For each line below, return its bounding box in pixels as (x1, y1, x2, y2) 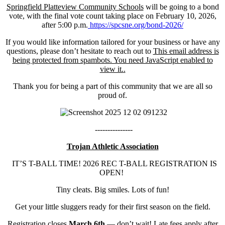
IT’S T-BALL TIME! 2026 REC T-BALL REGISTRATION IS (8, 159, 217, 168)
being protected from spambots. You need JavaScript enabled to (12, 55, 213, 64)
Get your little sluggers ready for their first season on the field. (15, 202, 210, 211)
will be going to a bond (143, 2, 219, 11)
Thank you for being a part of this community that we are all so (13, 81, 212, 90)
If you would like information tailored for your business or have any (5, 37, 220, 46)
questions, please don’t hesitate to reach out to (6, 46, 153, 55)
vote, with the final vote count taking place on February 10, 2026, (9, 11, 216, 20)
